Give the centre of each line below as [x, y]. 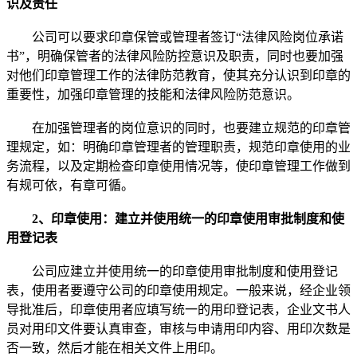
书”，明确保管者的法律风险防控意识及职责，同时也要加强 [175, 56]
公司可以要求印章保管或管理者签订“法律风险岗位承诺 [175, 37]
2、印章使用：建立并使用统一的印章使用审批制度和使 [175, 218]
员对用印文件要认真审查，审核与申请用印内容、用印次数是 [178, 328]
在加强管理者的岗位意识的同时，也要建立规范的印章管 [178, 127]
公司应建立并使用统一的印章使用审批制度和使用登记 [172, 271]
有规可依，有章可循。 [70, 185]
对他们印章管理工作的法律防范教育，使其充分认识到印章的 [178, 75]
